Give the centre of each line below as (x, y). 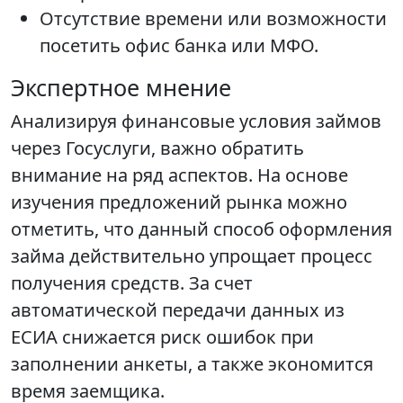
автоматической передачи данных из (178, 310)
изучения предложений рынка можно (179, 202)
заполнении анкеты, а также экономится (192, 364)
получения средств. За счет (132, 283)
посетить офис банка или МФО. (179, 45)
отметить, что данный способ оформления (201, 229)
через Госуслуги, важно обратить (157, 148)
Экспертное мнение (121, 87)
